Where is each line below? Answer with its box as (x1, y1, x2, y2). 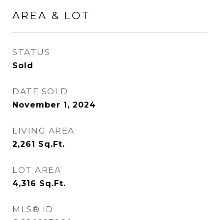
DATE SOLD (12, 86, 68, 96)
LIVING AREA (12, 126, 75, 136)
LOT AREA (12, 165, 61, 175)
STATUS (12, 47, 50, 57)
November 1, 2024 (12, 100, 96, 110)
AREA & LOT (12, 9, 90, 22)
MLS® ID (12, 204, 54, 214)
